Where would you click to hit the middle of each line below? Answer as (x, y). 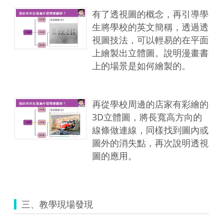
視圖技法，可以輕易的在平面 (150, 40)
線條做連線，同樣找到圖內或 (150, 130)
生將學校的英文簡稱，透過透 (150, 27)
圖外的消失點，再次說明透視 (150, 143)
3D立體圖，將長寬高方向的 (147, 117)
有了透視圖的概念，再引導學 (150, 14)
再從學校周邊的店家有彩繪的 (150, 104)
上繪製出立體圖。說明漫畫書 (150, 53)
